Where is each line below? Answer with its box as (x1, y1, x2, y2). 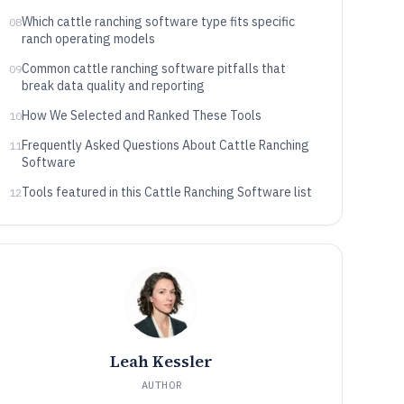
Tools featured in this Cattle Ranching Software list (21, 184, 312, 200)
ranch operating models (21, 31, 155, 47)
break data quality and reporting (21, 78, 205, 94)
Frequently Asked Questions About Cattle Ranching (21, 137, 309, 153)
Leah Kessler (110, 350, 214, 372)
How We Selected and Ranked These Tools (21, 107, 262, 124)
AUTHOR (141, 378, 183, 391)
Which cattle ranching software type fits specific (21, 14, 295, 30)
